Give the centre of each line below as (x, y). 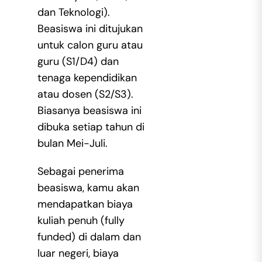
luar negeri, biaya (78, 254)
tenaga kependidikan (87, 78)
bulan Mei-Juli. (72, 144)
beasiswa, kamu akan (88, 188)
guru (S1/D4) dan (78, 62)
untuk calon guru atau (90, 45)
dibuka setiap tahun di (91, 127)
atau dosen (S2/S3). (85, 94)
